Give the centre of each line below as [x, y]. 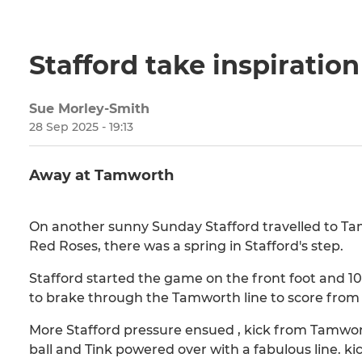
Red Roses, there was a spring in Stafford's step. [186, 246]
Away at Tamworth [101, 176]
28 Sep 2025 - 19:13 [81, 127]
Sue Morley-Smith [89, 109]
